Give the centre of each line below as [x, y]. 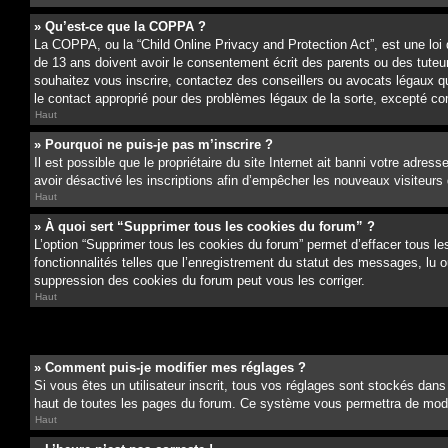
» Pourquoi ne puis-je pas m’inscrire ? [153, 144]
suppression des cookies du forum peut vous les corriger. [199, 280]
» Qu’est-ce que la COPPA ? [120, 26]
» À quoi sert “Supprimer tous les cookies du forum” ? [204, 226]
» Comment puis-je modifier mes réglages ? [170, 367]
